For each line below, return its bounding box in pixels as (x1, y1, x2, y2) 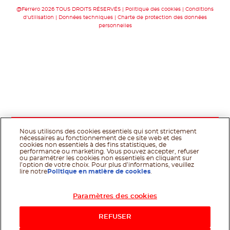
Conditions (185, 7, 214, 12)
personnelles (98, 23, 132, 29)
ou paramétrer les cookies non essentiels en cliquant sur (20, 155, 193, 161)
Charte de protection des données (118, 15, 207, 21)
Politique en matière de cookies (47, 168, 151, 175)
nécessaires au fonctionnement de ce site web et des (20, 135, 182, 141)
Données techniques (59, 15, 113, 21)
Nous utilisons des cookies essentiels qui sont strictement (20, 128, 197, 135)
